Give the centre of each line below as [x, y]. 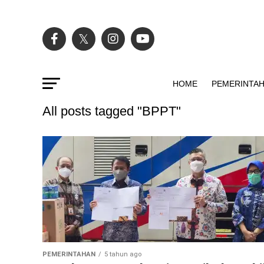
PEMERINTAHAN [69, 254]
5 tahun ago [123, 254]
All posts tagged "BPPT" [112, 111]
